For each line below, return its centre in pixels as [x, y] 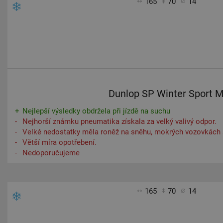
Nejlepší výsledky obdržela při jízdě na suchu [96, 111]
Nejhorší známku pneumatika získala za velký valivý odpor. [119, 121]
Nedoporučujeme [51, 153]
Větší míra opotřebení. [59, 142]
